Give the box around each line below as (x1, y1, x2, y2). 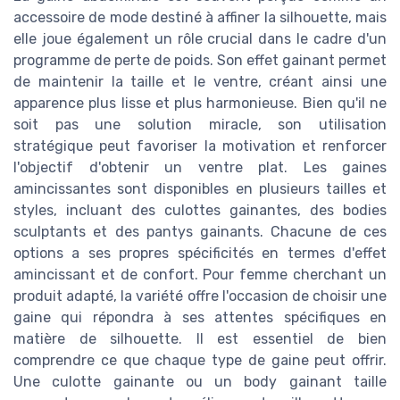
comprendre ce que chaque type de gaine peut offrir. (13, 351, 387, 369)
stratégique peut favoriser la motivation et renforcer (13, 137, 387, 154)
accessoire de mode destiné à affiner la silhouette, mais (13, 8, 387, 26)
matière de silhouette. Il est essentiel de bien (13, 329, 387, 347)
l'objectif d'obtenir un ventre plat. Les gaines (13, 158, 387, 176)
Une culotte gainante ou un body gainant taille (13, 372, 387, 390)
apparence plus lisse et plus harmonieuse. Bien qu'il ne (13, 94, 387, 112)
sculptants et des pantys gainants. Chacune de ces (13, 222, 387, 240)
